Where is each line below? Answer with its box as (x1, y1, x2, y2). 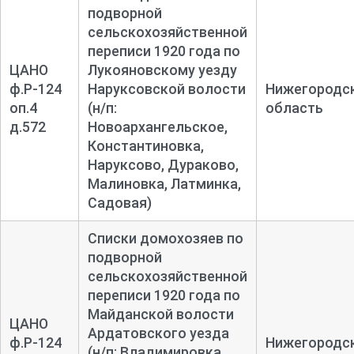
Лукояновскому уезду (87, 61, 237, 78)
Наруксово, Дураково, (87, 156, 239, 173)
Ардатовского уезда (87, 324, 229, 341)
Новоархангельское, (87, 118, 228, 135)
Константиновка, (87, 137, 204, 154)
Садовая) (87, 194, 152, 211)
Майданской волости (87, 305, 234, 322)
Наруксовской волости (87, 80, 246, 97)
